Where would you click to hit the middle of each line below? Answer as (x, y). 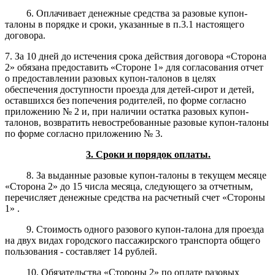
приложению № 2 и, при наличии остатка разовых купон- (127, 111)
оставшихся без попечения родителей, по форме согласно (126, 100)
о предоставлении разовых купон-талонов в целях (110, 78)
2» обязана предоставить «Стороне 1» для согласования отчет (134, 67)
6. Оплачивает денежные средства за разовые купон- (137, 13)
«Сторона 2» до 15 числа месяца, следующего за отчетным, (129, 186)
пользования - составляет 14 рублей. (81, 251)
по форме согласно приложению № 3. (84, 133)
